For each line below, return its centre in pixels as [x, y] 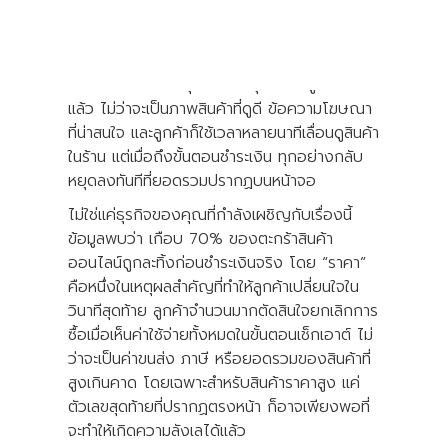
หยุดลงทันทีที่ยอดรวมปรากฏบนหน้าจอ [192, 180]
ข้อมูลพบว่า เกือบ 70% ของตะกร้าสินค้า [200, 238]
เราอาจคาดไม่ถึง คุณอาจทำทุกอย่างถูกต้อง [212, 84]
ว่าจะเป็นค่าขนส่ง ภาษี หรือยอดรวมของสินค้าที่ [219, 358]
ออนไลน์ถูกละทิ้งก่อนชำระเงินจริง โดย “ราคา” [217, 262]
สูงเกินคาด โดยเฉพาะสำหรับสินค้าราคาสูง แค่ [214, 382]
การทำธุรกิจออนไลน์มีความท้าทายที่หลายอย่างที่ [221, 60]
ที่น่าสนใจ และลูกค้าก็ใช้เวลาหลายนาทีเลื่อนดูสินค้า [223, 132]
